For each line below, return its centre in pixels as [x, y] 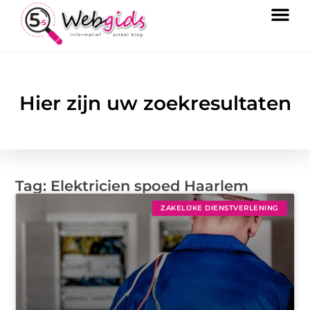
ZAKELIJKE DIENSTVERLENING [220, 208]
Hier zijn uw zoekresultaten [155, 103]
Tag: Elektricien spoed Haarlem [132, 186]
